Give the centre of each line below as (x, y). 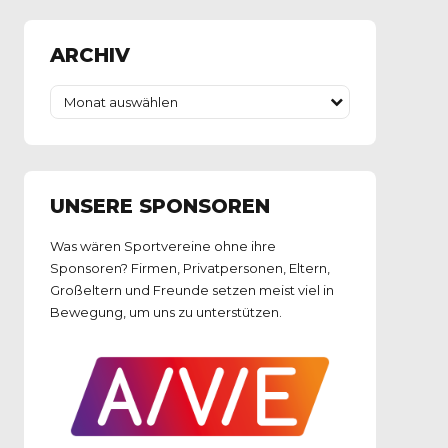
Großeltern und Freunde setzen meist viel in (191, 290)
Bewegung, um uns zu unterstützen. (165, 312)
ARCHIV (89, 55)
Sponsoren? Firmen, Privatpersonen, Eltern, (189, 268)
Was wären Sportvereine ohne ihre (162, 246)
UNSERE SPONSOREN (159, 205)
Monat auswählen (120, 101)
